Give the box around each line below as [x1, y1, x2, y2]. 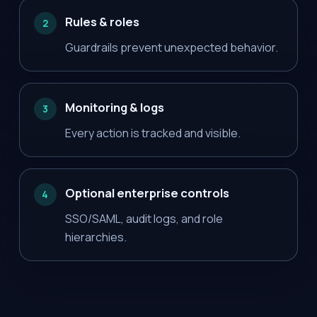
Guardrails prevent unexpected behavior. [64, 39, 278, 55]
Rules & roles [64, 13, 139, 30]
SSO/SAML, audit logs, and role [64, 210, 223, 226]
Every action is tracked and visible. [64, 125, 241, 141]
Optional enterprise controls [64, 184, 229, 201]
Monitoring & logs [64, 98, 164, 115]
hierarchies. [64, 229, 127, 245]
